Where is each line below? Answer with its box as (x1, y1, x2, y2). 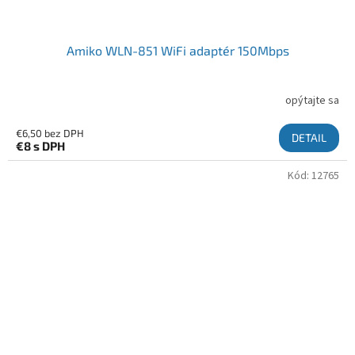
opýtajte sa (285, 92, 339, 109)
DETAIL (292, 131, 326, 144)
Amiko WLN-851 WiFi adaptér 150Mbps (66, 43, 289, 58)
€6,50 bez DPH (16, 127, 84, 139)
